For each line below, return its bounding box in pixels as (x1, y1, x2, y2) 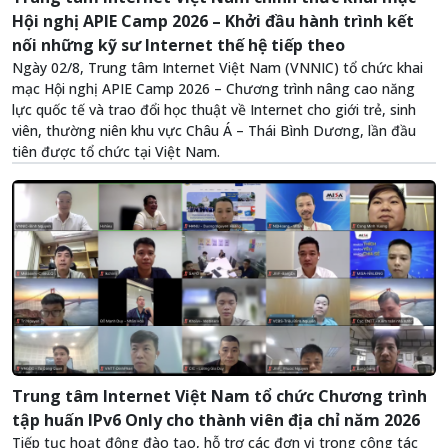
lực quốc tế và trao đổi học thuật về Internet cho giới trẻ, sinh (12, 100, 416, 120)
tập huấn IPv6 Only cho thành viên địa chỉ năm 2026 (12, 409, 420, 432)
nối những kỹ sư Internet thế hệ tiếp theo (12, 34, 345, 57)
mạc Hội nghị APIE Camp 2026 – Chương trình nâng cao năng (12, 79, 415, 99)
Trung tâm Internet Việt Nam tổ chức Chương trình (12, 385, 427, 408)
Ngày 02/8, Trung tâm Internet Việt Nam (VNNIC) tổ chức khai (12, 58, 423, 78)
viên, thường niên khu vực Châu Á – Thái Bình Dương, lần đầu (12, 121, 416, 141)
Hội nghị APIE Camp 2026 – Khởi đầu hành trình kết (12, 10, 414, 33)
